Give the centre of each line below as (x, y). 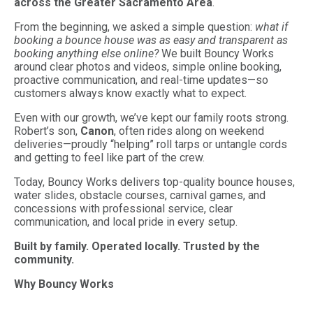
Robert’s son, (47, 131)
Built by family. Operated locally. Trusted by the (137, 246)
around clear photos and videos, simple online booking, (148, 66)
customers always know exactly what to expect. (130, 93)
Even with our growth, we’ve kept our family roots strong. (151, 117)
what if (271, 27)
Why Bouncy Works (64, 284)
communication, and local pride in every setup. (126, 221)
